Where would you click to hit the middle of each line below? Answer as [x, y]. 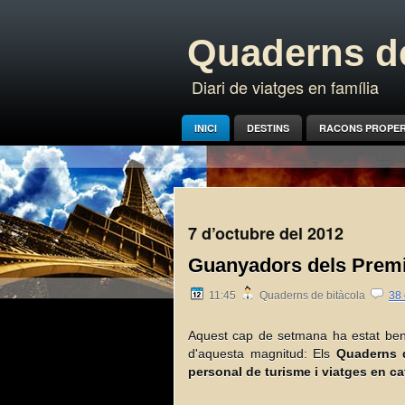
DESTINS [268, 128]
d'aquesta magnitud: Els [262, 353]
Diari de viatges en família [285, 87]
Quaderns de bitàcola [312, 296]
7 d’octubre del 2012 [266, 233]
